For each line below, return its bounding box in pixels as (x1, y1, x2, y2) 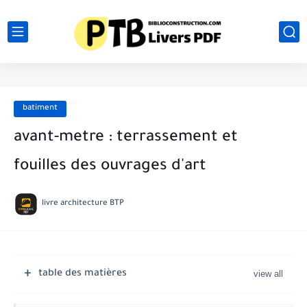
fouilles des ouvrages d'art (14, 158, 206, 175)
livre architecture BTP (42, 199, 124, 208)
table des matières (38, 269, 127, 280)
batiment (23, 104, 58, 113)
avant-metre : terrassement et (14, 130, 238, 147)
